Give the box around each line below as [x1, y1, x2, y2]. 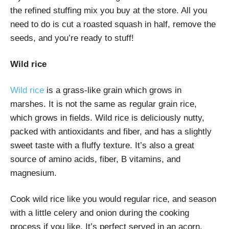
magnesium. [10, 168, 57, 178]
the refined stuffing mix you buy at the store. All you [10, 5, 207, 15]
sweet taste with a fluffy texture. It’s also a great [10, 140, 194, 150]
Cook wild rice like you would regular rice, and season [10, 194, 216, 204]
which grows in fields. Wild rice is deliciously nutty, [10, 112, 204, 123]
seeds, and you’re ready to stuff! [10, 33, 134, 43]
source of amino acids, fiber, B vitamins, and [10, 154, 180, 164]
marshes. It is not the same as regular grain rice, [10, 99, 197, 109]
